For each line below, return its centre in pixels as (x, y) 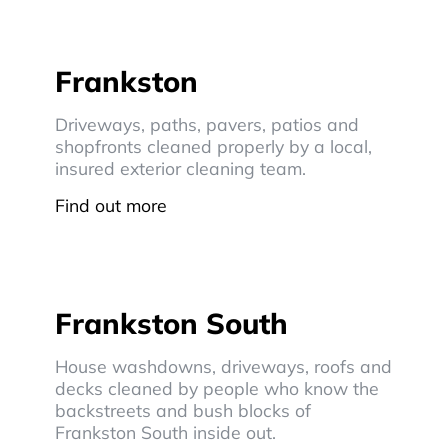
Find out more (111, 205)
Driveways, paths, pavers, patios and (207, 124)
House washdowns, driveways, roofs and (223, 366)
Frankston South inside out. (165, 432)
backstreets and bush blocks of (183, 410)
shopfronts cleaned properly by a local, (213, 146)
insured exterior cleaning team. (180, 168)
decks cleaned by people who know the (217, 388)
